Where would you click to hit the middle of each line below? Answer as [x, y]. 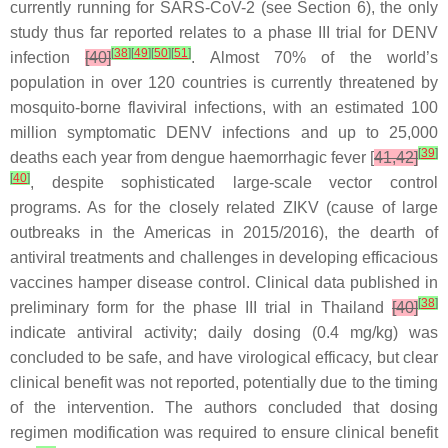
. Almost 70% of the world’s [315, 58]
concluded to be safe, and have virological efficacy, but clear [224, 358]
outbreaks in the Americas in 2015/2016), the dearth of [224, 233]
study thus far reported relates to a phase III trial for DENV [224, 33]
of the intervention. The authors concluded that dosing [224, 408]
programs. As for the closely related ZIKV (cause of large [224, 208]
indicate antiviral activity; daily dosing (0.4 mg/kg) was [224, 333]
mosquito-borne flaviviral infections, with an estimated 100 [224, 108]
